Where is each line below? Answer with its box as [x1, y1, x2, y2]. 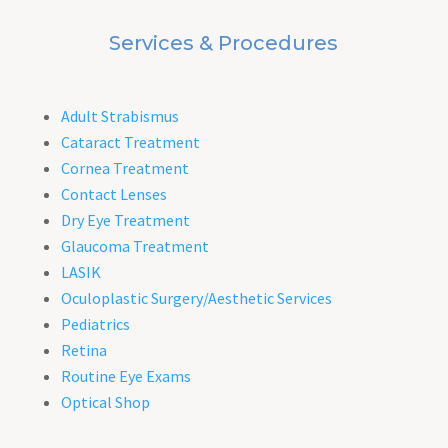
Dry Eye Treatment [60, 209, 190, 230]
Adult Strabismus [60, 105, 179, 126]
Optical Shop [60, 391, 150, 412]
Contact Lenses [60, 183, 167, 204]
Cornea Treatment [60, 157, 189, 178]
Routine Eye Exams [60, 365, 191, 386]
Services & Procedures [109, 30, 339, 55]
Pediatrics [60, 313, 130, 334]
